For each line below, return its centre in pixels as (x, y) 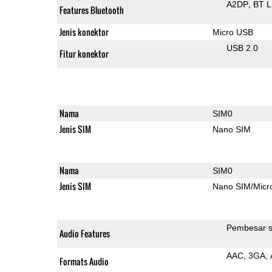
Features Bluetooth (91, 10)
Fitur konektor (84, 53)
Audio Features (84, 233)
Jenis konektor (84, 32)
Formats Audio (84, 261)
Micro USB (233, 32)
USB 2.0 (242, 48)
